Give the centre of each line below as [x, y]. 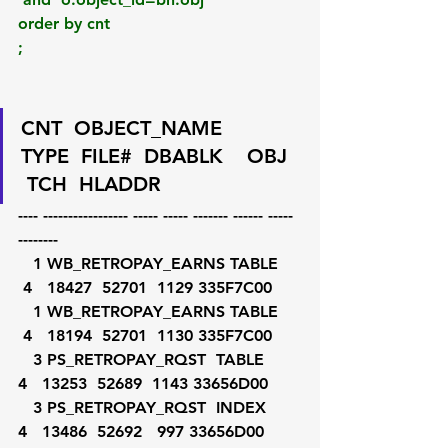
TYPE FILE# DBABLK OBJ [160, 156]
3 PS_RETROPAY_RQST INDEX [25, 407]
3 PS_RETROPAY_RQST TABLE [25, 359]
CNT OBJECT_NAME [142, 128]
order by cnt [64, 23]
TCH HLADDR [91, 184]
